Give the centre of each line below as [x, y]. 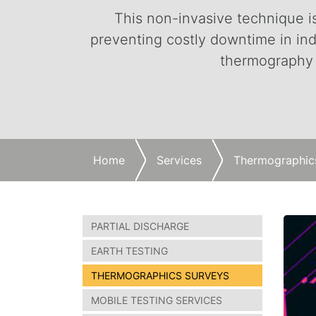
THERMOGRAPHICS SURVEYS [160, 275]
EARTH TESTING [129, 251]
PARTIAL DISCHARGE [140, 226]
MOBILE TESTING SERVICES [157, 300]
